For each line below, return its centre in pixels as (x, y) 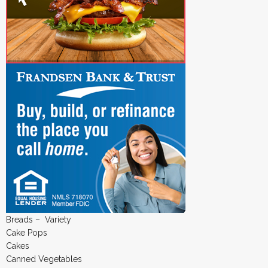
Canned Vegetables (44, 259)
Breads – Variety (40, 219)
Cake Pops (27, 232)
